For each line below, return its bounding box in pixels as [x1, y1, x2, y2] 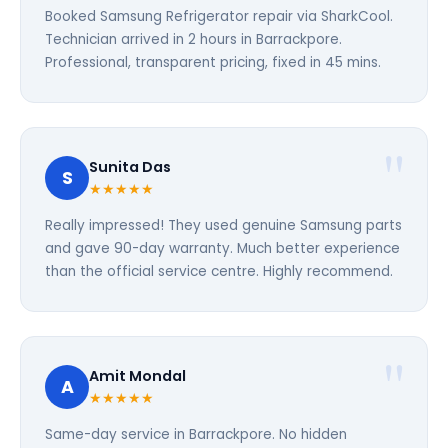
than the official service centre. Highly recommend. [45, 262, 393, 281]
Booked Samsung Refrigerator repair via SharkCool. [45, 7, 393, 26]
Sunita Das [89, 157, 171, 177]
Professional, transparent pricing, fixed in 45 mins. [45, 53, 381, 72]
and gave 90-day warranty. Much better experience [45, 239, 400, 258]
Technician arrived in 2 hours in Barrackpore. [45, 30, 342, 49]
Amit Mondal [89, 366, 186, 386]
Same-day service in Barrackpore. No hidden [45, 425, 347, 444]
